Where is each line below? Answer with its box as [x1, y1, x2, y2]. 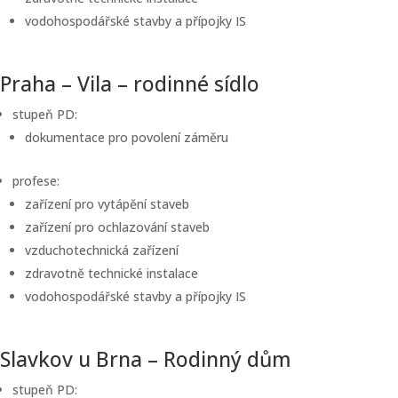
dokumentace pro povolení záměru [25, 129, 228, 146]
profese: [12, 172, 60, 189]
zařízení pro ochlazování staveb [25, 219, 210, 235]
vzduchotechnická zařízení [25, 242, 179, 259]
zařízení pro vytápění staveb [25, 195, 189, 212]
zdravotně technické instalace [25, 265, 198, 282]
